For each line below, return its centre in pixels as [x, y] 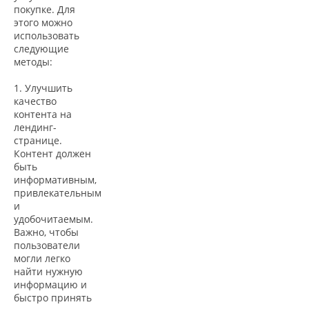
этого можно [43, 23]
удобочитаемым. [53, 219]
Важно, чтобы [46, 232]
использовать [47, 36]
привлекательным [58, 193]
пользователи [47, 246]
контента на [43, 114]
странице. [38, 141]
